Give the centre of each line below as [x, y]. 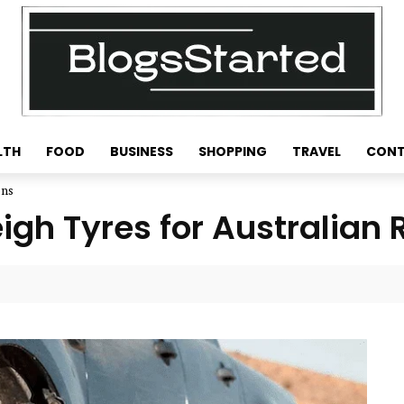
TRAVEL [317, 151]
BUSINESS [142, 151]
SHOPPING [233, 151]
